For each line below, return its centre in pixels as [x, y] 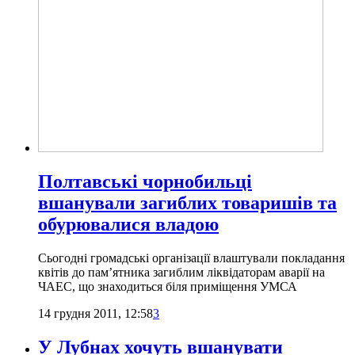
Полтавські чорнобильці [145, 181]
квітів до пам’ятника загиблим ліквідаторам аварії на [181, 272]
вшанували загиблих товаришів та [187, 202]
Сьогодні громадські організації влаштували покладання [191, 258]
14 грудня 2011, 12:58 [95, 313]
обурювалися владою [128, 224]
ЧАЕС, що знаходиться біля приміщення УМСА [168, 286]
